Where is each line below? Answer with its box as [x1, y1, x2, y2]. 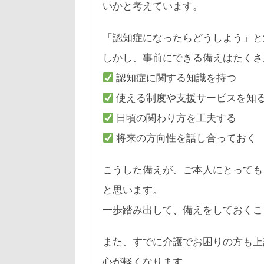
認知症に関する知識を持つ [114, 72, 237, 83]
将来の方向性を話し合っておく [114, 132, 257, 143]
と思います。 [102, 184, 163, 195]
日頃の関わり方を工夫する [114, 112, 237, 123]
